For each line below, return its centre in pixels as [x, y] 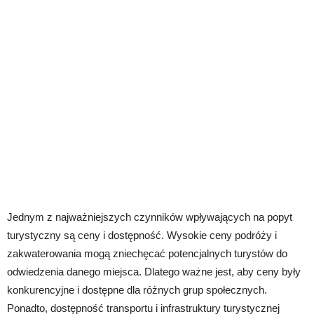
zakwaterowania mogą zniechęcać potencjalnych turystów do [147, 253]
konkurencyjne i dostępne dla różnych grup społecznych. [137, 289]
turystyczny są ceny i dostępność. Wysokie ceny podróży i [142, 235]
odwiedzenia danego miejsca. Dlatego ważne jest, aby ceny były [154, 271]
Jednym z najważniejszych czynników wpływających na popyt [150, 217]
